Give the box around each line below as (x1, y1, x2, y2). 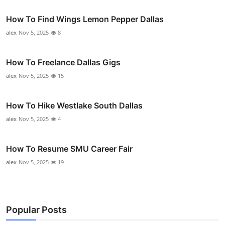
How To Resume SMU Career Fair (6, 143, 133, 154)
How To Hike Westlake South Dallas (6, 100, 143, 110)
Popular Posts (6, 204, 67, 215)
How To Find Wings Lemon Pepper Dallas (6, 14, 164, 24)
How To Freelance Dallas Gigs (6, 57, 121, 67)
